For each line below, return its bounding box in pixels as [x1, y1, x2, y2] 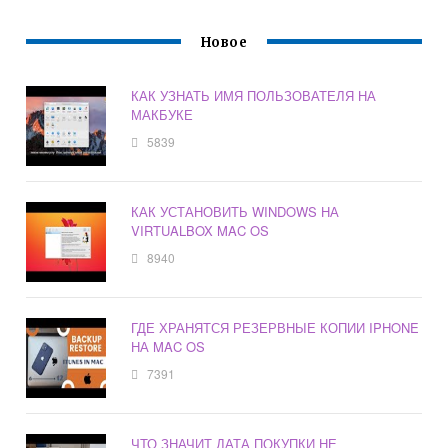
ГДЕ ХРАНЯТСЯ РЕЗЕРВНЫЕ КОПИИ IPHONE [131, 318, 420, 338]
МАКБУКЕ [131, 105, 194, 125]
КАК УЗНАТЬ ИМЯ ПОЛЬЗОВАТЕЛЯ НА [131, 86, 377, 106]
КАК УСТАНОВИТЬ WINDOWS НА [131, 202, 340, 222]
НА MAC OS [131, 337, 206, 357]
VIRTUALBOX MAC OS [131, 221, 270, 241]
